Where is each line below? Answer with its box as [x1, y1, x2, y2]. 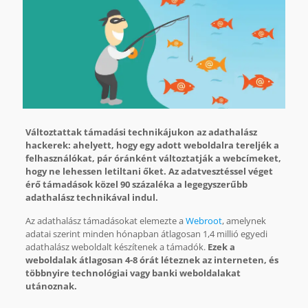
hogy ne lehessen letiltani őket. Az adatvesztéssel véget [25, 164, 273, 177]
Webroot [185, 214, 222, 227]
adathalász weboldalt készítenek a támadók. [25, 240, 208, 253]
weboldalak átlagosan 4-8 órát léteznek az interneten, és [25, 253, 278, 266]
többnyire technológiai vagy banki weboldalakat [25, 266, 241, 279]
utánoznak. [25, 279, 77, 292]
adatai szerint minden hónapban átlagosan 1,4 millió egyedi [25, 227, 267, 240]
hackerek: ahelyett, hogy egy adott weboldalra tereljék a [25, 138, 279, 151]
